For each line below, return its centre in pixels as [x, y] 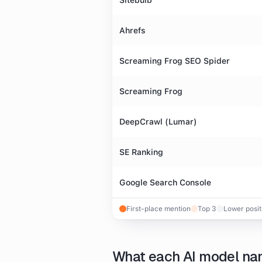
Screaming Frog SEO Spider [175, 61]
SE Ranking [141, 152]
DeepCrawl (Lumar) [158, 122]
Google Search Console [165, 182]
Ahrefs [132, 30]
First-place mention [158, 209]
